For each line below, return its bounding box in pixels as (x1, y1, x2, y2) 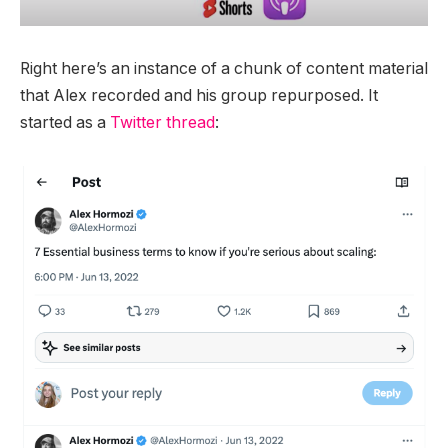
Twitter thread (110, 113, 215, 133)
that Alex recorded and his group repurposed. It (20, 86, 378, 106)
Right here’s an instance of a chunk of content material (20, 59, 428, 79)
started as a (20, 113, 110, 133)
